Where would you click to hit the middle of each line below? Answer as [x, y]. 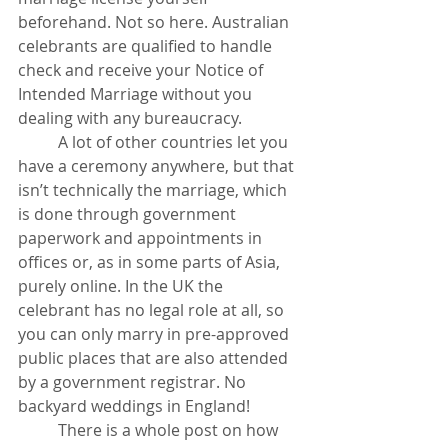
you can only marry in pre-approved [155, 333]
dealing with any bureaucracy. [134, 117]
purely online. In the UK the [122, 285]
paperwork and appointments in [142, 237]
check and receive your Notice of [142, 69]
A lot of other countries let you [38, 141]
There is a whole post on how [38, 429]
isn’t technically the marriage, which [154, 189]
